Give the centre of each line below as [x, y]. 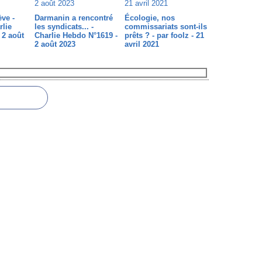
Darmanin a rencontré [74, 18]
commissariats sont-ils [166, 27]
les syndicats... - [64, 27]
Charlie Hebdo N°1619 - [76, 35]
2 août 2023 [55, 44]
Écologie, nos [149, 18]
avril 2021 [142, 44]
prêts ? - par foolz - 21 [164, 35]
